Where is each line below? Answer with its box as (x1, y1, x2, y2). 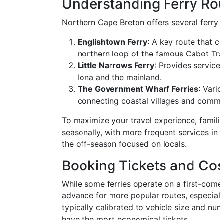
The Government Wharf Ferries (78, 84, 198, 94)
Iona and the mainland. (78, 72, 162, 82)
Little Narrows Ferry (78, 60, 154, 70)
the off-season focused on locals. (62, 139, 187, 149)
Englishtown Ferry (78, 37, 147, 47)
